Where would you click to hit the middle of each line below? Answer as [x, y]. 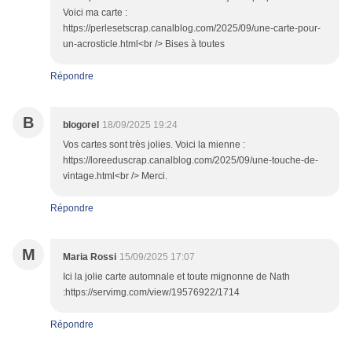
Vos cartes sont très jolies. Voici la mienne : [154, 145]
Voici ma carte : [95, 13]
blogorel [81, 125]
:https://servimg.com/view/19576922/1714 [151, 293]
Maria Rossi [90, 257]
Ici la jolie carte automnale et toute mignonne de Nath [176, 277]
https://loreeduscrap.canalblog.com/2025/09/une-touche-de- [191, 161]
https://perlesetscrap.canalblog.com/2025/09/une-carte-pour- [192, 29]
